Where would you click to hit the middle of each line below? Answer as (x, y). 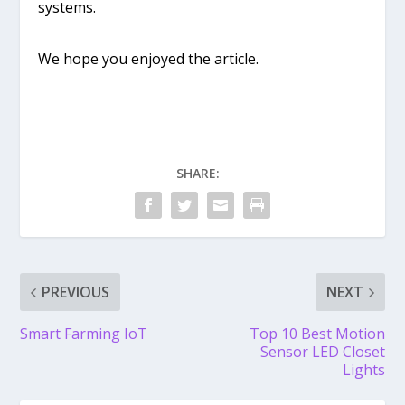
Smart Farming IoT (84, 334)
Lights (363, 370)
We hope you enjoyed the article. (149, 59)
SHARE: (198, 174)
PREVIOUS (76, 292)
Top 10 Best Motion (317, 334)
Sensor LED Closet (322, 352)
